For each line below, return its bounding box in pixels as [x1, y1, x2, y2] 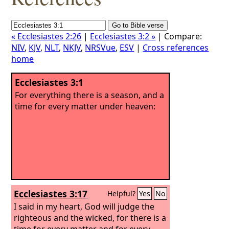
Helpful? [107, 189, 138, 198]
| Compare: [155, 31, 202, 42]
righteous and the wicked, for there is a [14, 212, 167, 223]
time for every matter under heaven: [15, 100, 156, 112]
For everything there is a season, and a [15, 89, 165, 101]
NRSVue [85, 42, 116, 53]
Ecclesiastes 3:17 [14, 188, 88, 200]
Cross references [143, 42, 209, 53]
